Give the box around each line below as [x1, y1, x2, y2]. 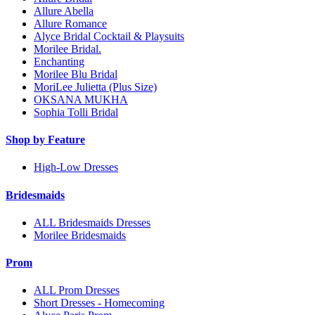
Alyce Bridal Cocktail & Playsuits [34, 30, 184, 42]
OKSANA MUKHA [34, 93, 128, 105]
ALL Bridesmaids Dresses [34, 216, 150, 229]
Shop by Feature [6, 134, 85, 146]
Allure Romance [34, 17, 107, 30]
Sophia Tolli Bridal [34, 105, 118, 118]
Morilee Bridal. [34, 42, 101, 55]
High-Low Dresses [34, 161, 118, 174]
